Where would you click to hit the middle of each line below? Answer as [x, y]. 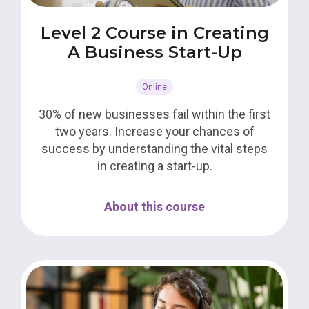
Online [154, 87]
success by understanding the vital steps [154, 149]
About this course [154, 207]
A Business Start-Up [154, 52]
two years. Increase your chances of [154, 131]
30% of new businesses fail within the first [154, 114]
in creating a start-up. [154, 166]
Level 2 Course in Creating [154, 33]
